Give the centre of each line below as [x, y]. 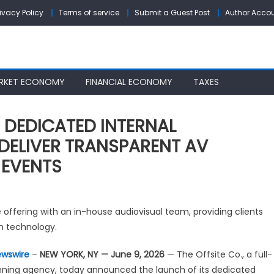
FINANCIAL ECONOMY [129, 82]
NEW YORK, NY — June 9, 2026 [102, 254]
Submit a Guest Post [172, 13]
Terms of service [89, 13]
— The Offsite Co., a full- [218, 254]
